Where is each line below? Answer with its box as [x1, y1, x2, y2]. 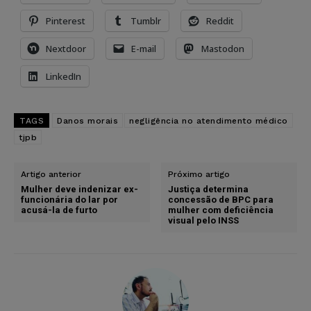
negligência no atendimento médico [129, 115, 288, 126]
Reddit [206, 14, 234, 27]
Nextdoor [46, 42, 86, 55]
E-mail [131, 42, 156, 55]
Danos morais [57, 115, 118, 126]
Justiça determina [168, 183, 249, 194]
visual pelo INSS [168, 215, 239, 226]
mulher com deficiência [168, 204, 274, 215]
